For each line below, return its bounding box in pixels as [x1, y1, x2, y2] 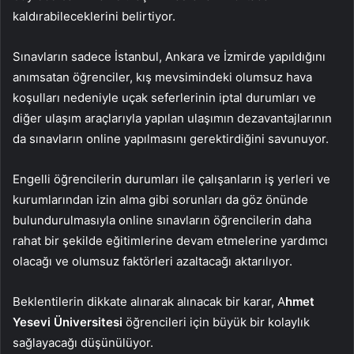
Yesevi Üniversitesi [13, 314, 122, 330]
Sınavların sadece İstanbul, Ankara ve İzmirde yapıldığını [13, 49, 326, 65]
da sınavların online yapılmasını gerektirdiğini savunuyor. [13, 131, 329, 147]
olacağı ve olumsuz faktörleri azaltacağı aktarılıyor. [13, 254, 292, 269]
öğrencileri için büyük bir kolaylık [122, 314, 310, 330]
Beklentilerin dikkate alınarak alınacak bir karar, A [13, 294, 285, 310]
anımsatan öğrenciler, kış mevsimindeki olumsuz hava [13, 70, 312, 85]
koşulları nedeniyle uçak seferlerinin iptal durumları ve [13, 90, 316, 106]
